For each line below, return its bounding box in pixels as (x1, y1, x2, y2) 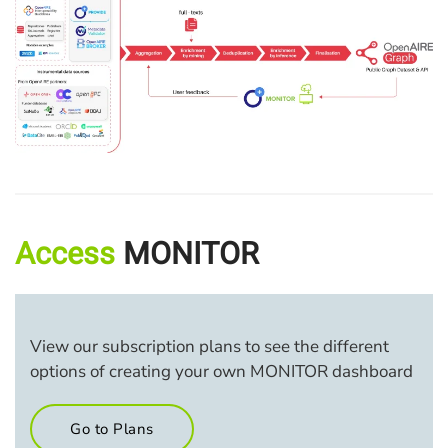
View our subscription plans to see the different (30, 334, 389, 358)
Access (15, 231, 123, 277)
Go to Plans (70, 418, 154, 439)
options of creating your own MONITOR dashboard (30, 359, 413, 383)
